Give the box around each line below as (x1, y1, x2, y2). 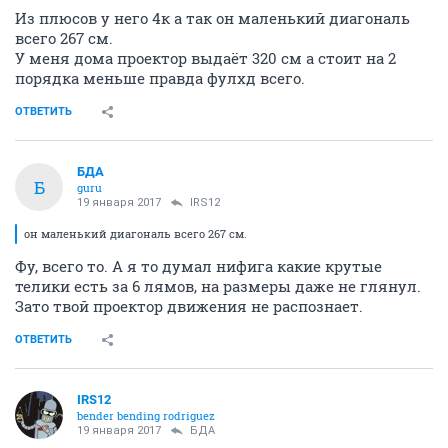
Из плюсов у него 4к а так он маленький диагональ (15, 8, 410, 29)
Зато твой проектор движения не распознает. (15, 296, 363, 317)
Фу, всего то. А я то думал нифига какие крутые (15, 256, 382, 277)
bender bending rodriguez (77, 408, 215, 424)
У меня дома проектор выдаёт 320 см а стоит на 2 (15, 48, 396, 69)
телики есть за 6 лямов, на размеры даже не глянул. (15, 276, 421, 297)
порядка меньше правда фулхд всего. (15, 68, 305, 89)
